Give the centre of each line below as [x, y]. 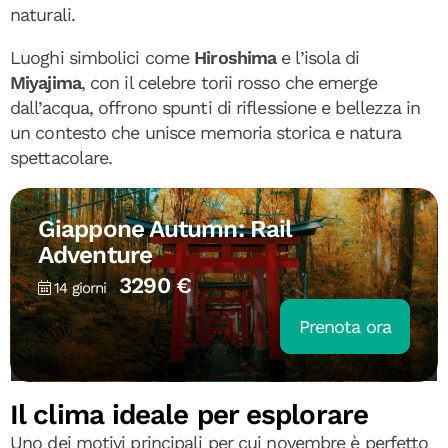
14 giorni [80, 287]
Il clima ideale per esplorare [189, 414]
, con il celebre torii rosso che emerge [228, 82]
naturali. [42, 14]
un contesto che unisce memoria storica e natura [205, 132]
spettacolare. [61, 157]
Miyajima [45, 82]
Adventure [95, 254]
